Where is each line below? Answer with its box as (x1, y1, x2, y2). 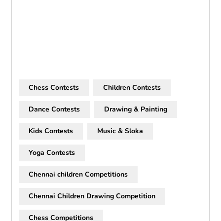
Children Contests (103, 83, 161, 93)
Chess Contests (29, 83, 79, 93)
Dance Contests (29, 105, 80, 114)
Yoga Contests (29, 148, 75, 158)
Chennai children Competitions (29, 170, 128, 180)
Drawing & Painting (104, 105, 168, 114)
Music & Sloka (97, 126, 144, 136)
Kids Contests (29, 126, 74, 136)
